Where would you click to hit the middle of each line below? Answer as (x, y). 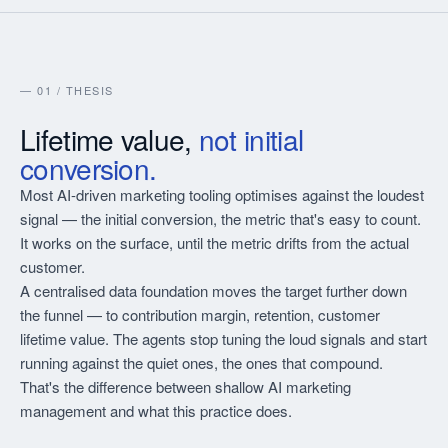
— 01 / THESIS (67, 90)
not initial (251, 139)
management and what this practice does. (156, 410)
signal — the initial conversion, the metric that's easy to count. (220, 218)
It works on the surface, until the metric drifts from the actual (214, 242)
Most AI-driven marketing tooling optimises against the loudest (222, 194)
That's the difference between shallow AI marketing (185, 386)
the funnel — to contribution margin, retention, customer (200, 314)
